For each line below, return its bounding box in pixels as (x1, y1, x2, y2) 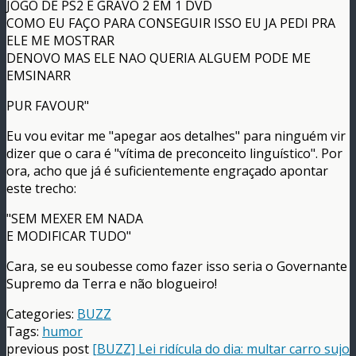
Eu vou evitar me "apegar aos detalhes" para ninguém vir (6, 126, 346, 145)
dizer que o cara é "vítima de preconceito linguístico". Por (6, 144, 342, 162)
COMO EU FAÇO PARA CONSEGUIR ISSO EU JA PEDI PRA (6, 14, 335, 32)
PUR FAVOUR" (6, 96, 89, 114)
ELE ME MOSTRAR (6, 31, 114, 49)
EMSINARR (6, 66, 71, 84)
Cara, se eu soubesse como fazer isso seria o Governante (6, 257, 347, 275)
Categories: (6, 304, 77, 323)
